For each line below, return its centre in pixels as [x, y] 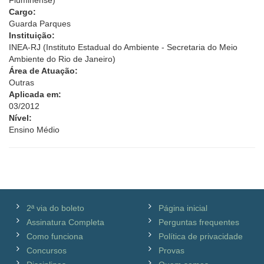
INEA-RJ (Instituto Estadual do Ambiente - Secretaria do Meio [123, 47]
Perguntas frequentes [199, 222]
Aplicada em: [35, 94]
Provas [171, 250]
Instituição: [32, 35]
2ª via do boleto [55, 208]
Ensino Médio [34, 130]
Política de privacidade [201, 236]
